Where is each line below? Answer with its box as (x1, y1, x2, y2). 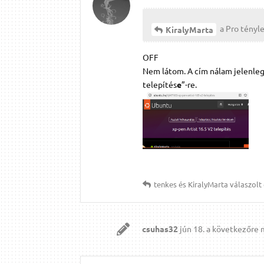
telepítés (143, 78, 177, 90)
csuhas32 (142, 223, 178, 234)
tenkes (154, 179, 177, 189)
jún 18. (180, 223, 204, 234)
